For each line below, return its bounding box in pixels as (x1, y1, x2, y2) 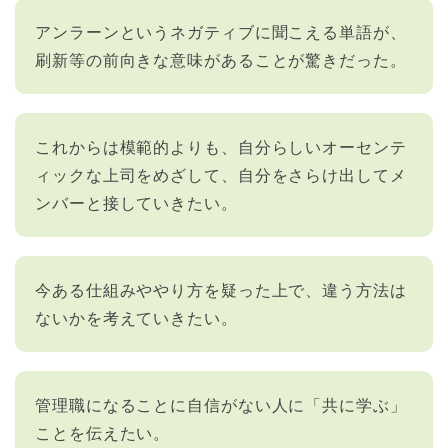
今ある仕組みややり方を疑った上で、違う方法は (35, 277, 407, 301)
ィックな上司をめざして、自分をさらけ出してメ (35, 162, 407, 186)
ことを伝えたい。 (35, 420, 171, 444)
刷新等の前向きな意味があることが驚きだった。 (35, 47, 407, 71)
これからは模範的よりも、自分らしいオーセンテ (35, 134, 407, 158)
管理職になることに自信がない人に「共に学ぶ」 (35, 392, 407, 416)
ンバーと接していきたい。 (35, 190, 238, 214)
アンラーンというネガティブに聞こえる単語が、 (35, 19, 407, 43)
